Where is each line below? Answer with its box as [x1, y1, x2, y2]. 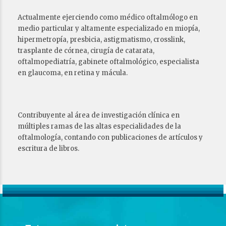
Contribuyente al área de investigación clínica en [18, 110, 180, 120]
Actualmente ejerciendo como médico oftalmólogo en [18, 13, 198, 22]
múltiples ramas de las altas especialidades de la [18, 122, 181, 131]
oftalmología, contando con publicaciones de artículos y [18, 133, 203, 142]
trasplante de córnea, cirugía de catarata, [18, 46, 154, 55]
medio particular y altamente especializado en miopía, [18, 24, 200, 33]
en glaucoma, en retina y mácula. [18, 68, 128, 77]
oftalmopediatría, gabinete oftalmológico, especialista [18, 57, 199, 66]
